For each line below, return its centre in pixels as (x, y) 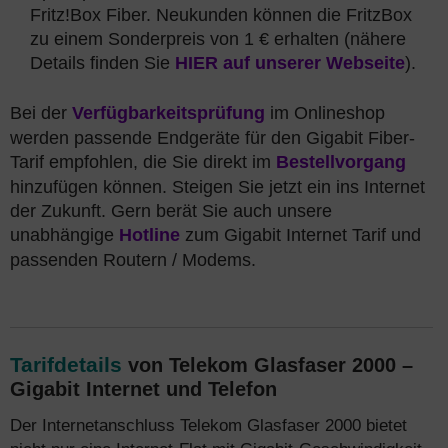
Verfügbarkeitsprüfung (168, 113)
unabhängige (64, 235)
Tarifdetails (66, 364)
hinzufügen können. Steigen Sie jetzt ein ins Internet (217, 187)
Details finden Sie (102, 63)
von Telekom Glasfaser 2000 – (267, 365)
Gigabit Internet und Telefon (143, 389)
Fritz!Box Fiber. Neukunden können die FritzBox (221, 15)
